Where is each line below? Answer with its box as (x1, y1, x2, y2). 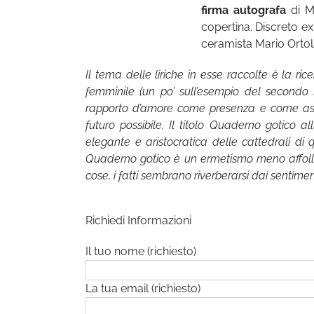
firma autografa (201, 4, 287, 18)
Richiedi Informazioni (86, 214, 191, 228)
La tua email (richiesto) (86, 282, 200, 296)
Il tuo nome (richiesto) (86, 245, 196, 259)
